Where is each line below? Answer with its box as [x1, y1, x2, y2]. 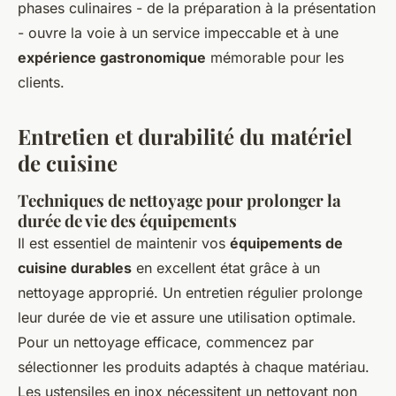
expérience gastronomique [18, 49, 206, 66]
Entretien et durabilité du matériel [18, 122, 352, 150]
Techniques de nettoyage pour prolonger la [18, 189, 341, 211]
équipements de [230, 234, 343, 252]
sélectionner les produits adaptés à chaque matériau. [18, 358, 369, 376]
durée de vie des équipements [18, 209, 237, 232]
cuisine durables [18, 259, 132, 277]
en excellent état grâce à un [132, 259, 320, 277]
